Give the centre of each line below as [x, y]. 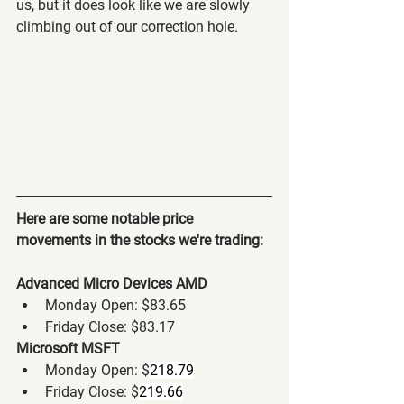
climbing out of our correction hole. [129, 27]
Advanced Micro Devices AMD [112, 283]
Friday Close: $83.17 [110, 326]
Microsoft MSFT [68, 348]
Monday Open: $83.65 [115, 305]
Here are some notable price [106, 218]
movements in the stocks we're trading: [140, 240]
